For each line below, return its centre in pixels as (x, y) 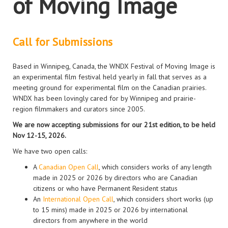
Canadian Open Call (69, 167)
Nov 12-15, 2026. (39, 135)
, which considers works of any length (155, 167)
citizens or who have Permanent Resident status (105, 188)
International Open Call (78, 199)
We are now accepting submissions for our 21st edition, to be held (114, 125)
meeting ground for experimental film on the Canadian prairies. (109, 88)
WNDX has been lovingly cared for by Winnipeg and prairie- (104, 98)
